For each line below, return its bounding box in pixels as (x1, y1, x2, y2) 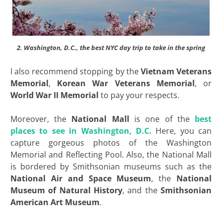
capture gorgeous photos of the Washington (10, 137, 212, 148)
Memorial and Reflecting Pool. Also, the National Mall (10, 149, 212, 160)
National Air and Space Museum (10, 172, 152, 184)
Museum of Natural (10, 184, 91, 196)
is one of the (129, 113, 195, 124)
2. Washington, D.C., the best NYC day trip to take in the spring (17, 43, 205, 52)
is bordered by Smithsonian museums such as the (10, 161, 212, 172)
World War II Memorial (10, 89, 99, 101)
